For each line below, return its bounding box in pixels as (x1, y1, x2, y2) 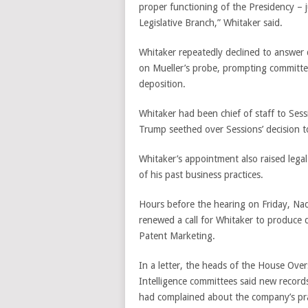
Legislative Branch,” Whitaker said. (139, 17, 283, 28)
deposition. (139, 78, 186, 89)
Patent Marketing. (139, 230, 215, 241)
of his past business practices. (139, 169, 263, 180)
